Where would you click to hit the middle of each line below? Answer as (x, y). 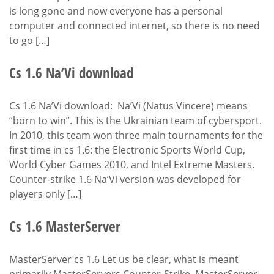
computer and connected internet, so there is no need (135, 25)
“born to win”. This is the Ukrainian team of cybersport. (135, 120)
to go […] (29, 40)
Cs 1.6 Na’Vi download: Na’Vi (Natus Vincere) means (128, 106)
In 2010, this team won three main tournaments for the (136, 135)
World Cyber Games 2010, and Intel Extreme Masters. (132, 164)
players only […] (45, 194)
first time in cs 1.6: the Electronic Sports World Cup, (127, 150)
